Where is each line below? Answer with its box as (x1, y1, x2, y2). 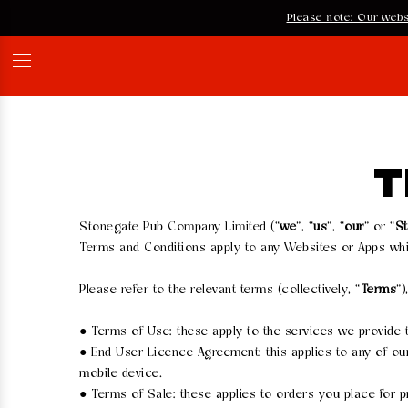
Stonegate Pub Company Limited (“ (79, 220, 280, 235)
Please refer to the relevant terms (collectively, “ (79, 283, 361, 298)
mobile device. (79, 367, 162, 382)
